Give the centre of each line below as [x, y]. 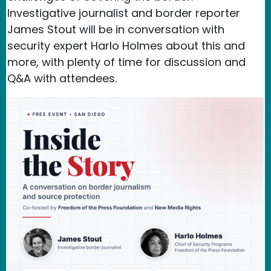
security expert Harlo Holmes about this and [126, 45]
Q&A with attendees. [62, 78]
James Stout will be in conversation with [116, 29]
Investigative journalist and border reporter [124, 13]
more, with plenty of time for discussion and [126, 62]
